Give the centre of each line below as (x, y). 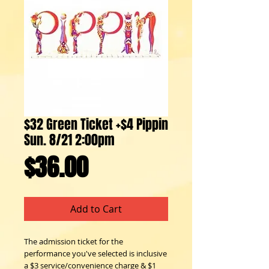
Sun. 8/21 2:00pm (69, 140)
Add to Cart (96, 209)
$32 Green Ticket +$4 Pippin (96, 124)
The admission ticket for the (74, 241)
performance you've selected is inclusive (95, 253)
